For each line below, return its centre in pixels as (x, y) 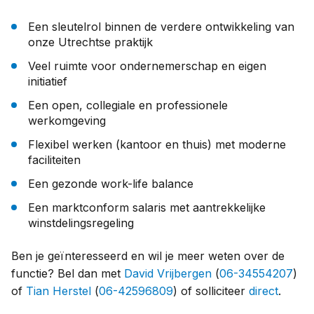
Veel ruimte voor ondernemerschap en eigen (147, 66)
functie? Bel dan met (68, 273)
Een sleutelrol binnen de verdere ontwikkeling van (161, 26)
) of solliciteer (211, 291)
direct (264, 291)
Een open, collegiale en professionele (128, 105)
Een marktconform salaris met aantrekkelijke (147, 207)
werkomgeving (67, 120)
